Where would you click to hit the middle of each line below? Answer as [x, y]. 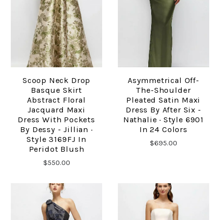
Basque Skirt [56, 90]
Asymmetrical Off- [163, 80]
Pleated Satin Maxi [164, 100]
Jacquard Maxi [56, 110]
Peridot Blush [56, 149]
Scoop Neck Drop [56, 80]
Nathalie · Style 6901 [164, 119]
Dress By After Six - [164, 110]
